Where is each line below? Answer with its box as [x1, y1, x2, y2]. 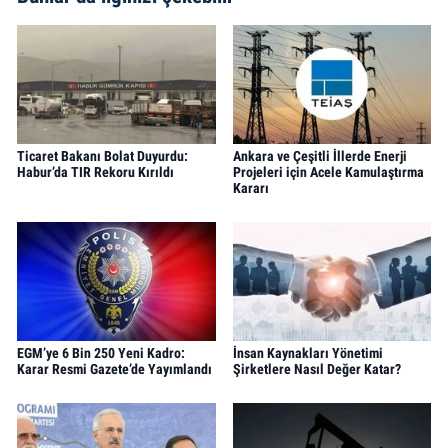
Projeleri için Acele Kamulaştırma [232, 164, 424, 181]
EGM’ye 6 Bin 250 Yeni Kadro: [17, 345, 185, 362]
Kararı [232, 180, 269, 197]
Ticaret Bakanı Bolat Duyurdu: [17, 148, 188, 165]
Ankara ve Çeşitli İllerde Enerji [232, 148, 407, 165]
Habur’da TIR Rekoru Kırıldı [17, 164, 174, 181]
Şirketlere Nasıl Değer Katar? [232, 361, 401, 378]
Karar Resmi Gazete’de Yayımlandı [17, 361, 212, 378]
